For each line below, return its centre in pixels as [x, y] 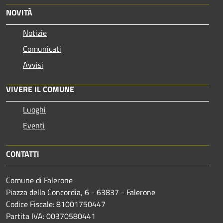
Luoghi [34, 109]
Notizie [35, 33]
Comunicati [42, 49]
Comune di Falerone [39, 180]
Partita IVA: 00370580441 [51, 216]
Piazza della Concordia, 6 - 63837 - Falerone [81, 192]
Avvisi [33, 64]
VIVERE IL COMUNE [40, 89]
